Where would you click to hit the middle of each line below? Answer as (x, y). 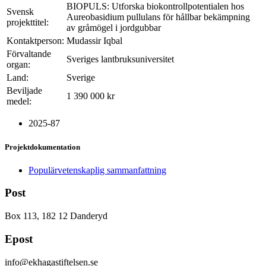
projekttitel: (28, 23)
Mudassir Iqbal (94, 41)
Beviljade (24, 91)
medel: (19, 102)
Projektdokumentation (42, 147)
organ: (18, 65)
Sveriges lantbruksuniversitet (120, 59)
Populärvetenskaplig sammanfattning (97, 170)
